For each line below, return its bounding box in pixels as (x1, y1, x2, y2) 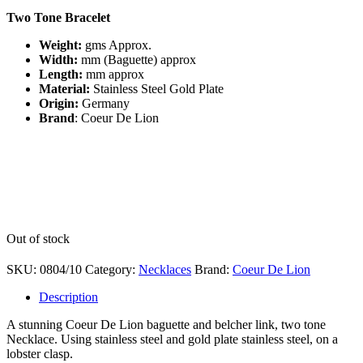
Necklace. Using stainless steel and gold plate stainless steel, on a (6, 331, 338, 346)
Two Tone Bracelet (6, 10, 110, 24)
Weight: (39, 37, 82, 52)
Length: (39, 66, 83, 81)
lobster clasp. (6, 346, 73, 361)
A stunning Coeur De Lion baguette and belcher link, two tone (6, 317, 326, 331)
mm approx (86, 66, 144, 81)
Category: (85, 262, 139, 276)
